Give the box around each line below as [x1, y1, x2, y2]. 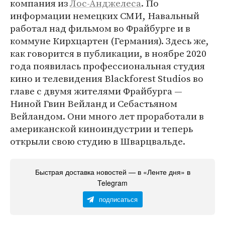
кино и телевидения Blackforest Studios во [10, 72, 203, 85]
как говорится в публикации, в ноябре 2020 [10, 47, 206, 60]
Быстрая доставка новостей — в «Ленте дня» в [35, 167, 190, 177]
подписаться [98, 194, 138, 204]
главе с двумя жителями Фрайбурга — [10, 84, 182, 97]
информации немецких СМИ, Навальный [10, 9, 199, 22]
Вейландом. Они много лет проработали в [10, 109, 204, 123]
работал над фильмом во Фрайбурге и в [10, 22, 190, 35]
